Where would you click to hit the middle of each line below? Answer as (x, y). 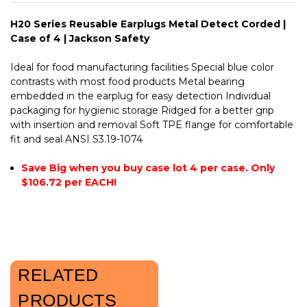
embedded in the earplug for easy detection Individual (140, 96)
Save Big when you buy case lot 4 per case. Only (148, 168)
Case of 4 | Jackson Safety (80, 38)
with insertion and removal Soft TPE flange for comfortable (152, 124)
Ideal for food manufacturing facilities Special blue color (142, 67)
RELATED (58, 274)
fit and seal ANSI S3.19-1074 (76, 139)
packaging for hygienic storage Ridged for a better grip (142, 110)
